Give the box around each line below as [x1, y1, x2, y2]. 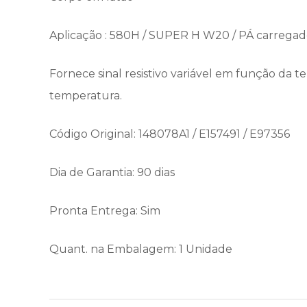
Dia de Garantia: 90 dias [49, 166, 175, 179]
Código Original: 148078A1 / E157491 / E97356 [49, 127, 290, 140]
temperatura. [49, 89, 122, 102]
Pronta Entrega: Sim [49, 204, 160, 217]
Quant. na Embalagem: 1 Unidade [49, 243, 232, 256]
